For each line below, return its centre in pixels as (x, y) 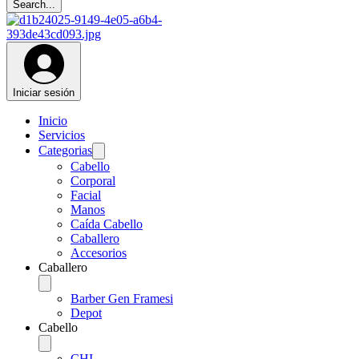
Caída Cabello (107, 224)
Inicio (53, 120)
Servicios (62, 135)
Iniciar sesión (44, 92)
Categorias (65, 150)
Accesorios (99, 252)
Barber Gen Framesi (122, 298)
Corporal (93, 180)
